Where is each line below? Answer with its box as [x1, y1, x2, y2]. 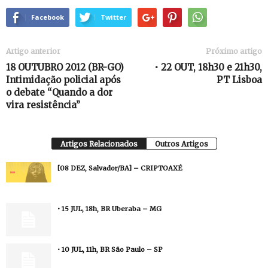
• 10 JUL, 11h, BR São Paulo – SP [57, 245, 163, 254]
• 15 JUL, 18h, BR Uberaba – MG [57, 205, 162, 213]
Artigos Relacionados [60, 139, 138, 148]
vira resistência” [6, 99, 80, 111]
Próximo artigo [206, 47, 262, 56]
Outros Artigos [154, 139, 208, 148]
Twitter [100, 13, 126, 22]
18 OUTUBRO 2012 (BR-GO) [6, 62, 124, 73]
